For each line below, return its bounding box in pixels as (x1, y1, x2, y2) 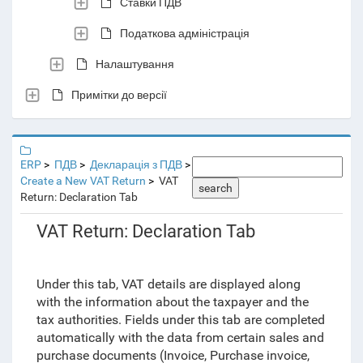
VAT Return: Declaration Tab (36, 221, 255, 241)
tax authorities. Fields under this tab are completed (36, 312, 325, 327)
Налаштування (96, 56, 174, 71)
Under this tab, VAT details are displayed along (36, 276, 301, 292)
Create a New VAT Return (20, 174, 146, 187)
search (199, 181, 233, 194)
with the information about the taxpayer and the (36, 294, 309, 310)
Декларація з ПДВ (90, 158, 182, 171)
